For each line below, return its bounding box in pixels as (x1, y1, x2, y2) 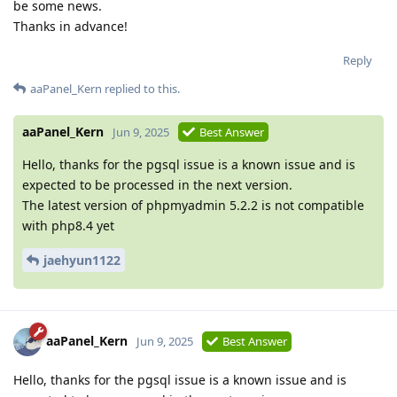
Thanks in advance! (13, 17, 128, 35)
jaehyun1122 (43, 251, 121, 269)
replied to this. (102, 80, 180, 97)
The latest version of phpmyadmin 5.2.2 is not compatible (22, 196, 364, 214)
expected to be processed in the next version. (22, 175, 292, 193)
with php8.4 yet (22, 216, 114, 234)
